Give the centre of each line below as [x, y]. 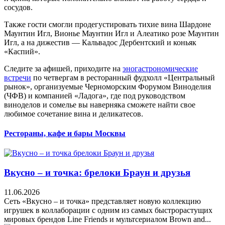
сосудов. [18, 7]
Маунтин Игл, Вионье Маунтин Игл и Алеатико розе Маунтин [111, 33]
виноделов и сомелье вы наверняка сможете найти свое [100, 104]
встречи [18, 77]
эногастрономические [160, 68]
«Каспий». [22, 51]
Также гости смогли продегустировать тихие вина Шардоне [107, 24]
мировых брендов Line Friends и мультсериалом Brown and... [107, 219]
